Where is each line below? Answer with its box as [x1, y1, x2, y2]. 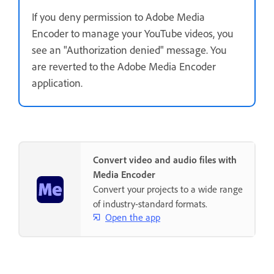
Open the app [105, 210, 160, 223]
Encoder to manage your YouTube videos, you [32, 26, 234, 40]
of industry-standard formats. [93, 198, 207, 210]
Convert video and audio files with [93, 154, 237, 166]
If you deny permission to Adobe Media [32, 10, 205, 24]
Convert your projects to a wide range [93, 183, 243, 196]
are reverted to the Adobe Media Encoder [32, 59, 216, 73]
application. [32, 76, 83, 90]
